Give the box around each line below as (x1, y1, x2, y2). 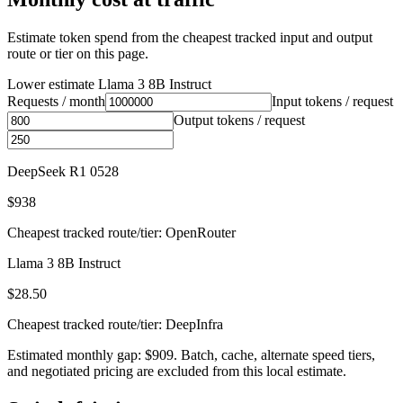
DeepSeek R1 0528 (7, 163, 119, 179)
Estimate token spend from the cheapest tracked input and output (7, 29, 372, 45)
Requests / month (7, 93, 105, 109)
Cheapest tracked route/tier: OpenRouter (7, 224, 236, 240)
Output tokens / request (174, 112, 305, 128)
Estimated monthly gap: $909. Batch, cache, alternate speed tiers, (7, 346, 375, 363)
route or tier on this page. (7, 45, 148, 61)
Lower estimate (7, 76, 94, 92)
